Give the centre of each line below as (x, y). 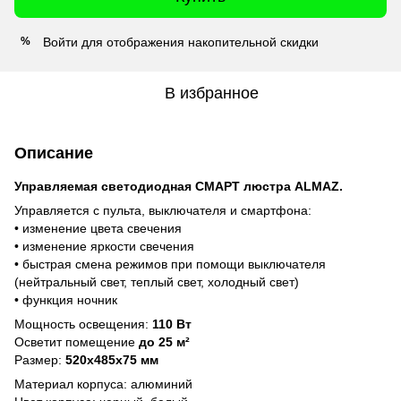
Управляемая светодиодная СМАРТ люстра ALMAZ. (179, 186)
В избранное (211, 93)
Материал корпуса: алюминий (103, 384)
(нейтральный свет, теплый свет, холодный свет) (157, 282)
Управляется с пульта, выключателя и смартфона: (163, 210)
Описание (54, 153)
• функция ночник (66, 299)
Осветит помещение (77, 341)
